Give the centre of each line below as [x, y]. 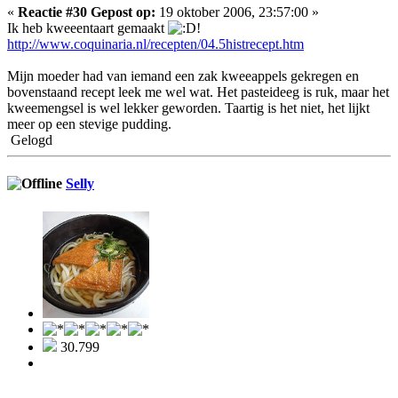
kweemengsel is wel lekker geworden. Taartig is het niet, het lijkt [188, 108]
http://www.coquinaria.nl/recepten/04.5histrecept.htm [155, 44]
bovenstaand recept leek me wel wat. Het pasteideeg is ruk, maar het [198, 92]
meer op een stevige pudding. [89, 124]
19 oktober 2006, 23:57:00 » [237, 12]
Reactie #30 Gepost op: [87, 12]
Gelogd [30, 140]
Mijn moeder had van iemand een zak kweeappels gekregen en [183, 76]
